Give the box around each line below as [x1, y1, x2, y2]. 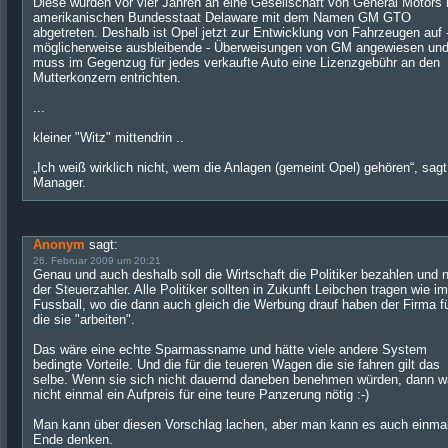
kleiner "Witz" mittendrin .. [33, 130, 184, 145]
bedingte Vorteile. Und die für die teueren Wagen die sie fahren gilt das [33, 357, 440, 372]
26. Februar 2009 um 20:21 [33, 255, 161, 266]
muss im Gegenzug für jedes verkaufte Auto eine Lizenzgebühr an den [33, 55, 440, 70]
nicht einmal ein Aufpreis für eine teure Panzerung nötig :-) [33, 387, 369, 402]
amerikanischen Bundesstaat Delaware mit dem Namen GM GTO [33, 10, 411, 25]
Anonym [33, 237, 89, 252]
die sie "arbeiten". [33, 312, 135, 327]
